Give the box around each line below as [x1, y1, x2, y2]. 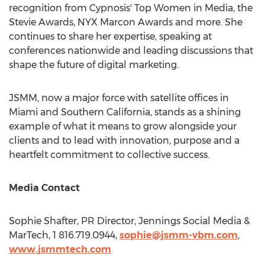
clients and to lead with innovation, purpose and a [9, 135, 240, 146]
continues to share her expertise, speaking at [9, 31, 212, 42]
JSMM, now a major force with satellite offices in [9, 92, 229, 104]
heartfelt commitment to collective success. [9, 149, 209, 160]
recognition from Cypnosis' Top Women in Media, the [9, 2, 253, 14]
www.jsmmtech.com [9, 244, 111, 255]
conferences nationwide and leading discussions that [9, 45, 253, 56]
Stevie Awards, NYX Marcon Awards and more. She [9, 17, 243, 28]
